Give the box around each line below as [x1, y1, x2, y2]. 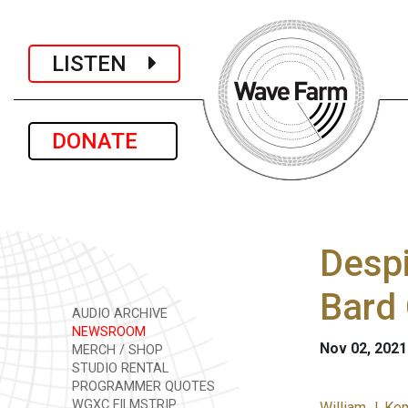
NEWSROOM [68, 324, 146, 340]
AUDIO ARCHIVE [68, 306, 168, 321]
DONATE [52, 128, 154, 154]
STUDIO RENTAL [68, 361, 168, 376]
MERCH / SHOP [68, 342, 163, 358]
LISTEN [52, 50, 148, 76]
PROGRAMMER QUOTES [68, 379, 215, 394]
